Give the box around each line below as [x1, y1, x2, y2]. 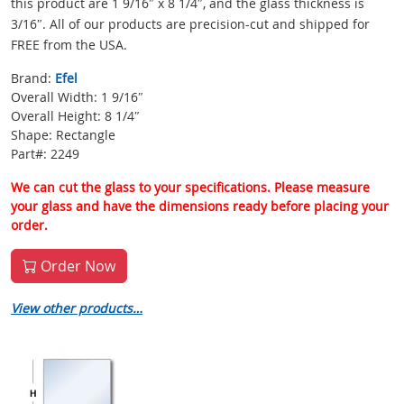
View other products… [11, 299, 142, 317]
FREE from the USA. [11, 36, 127, 54]
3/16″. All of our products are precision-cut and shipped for [11, 15, 370, 33]
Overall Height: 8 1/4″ [11, 107, 140, 125]
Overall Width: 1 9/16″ [11, 88, 143, 106]
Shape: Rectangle [11, 126, 115, 144]
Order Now [37, 256, 115, 277]
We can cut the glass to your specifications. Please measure [11, 179, 370, 197]
